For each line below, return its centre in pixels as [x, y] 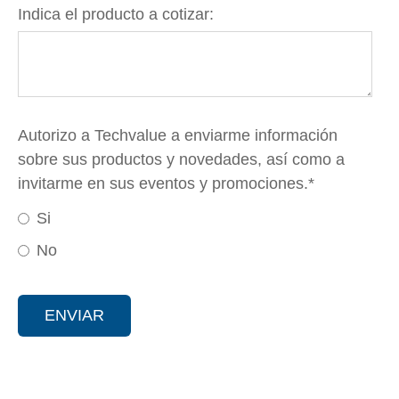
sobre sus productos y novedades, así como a [181, 159]
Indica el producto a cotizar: [116, 14]
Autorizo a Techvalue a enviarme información [178, 135]
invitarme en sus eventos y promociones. [163, 183]
